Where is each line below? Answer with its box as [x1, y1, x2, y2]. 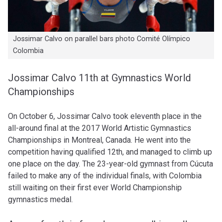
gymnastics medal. [8, 194, 73, 204]
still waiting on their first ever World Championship [8, 182, 182, 192]
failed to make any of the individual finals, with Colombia [8, 170, 202, 180]
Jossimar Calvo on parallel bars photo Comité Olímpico [12, 35, 190, 44]
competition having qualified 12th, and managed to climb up [8, 147, 212, 157]
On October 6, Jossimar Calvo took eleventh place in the [8, 111, 202, 121]
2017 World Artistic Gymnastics [82, 123, 191, 133]
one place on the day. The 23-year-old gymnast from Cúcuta [8, 159, 213, 168]
